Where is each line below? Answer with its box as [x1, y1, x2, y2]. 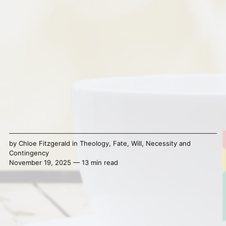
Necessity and [145, 139, 191, 148]
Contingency [9, 149, 49, 157]
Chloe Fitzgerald [18, 139, 70, 148]
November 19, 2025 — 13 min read [9, 158, 118, 167]
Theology [79, 139, 109, 148]
